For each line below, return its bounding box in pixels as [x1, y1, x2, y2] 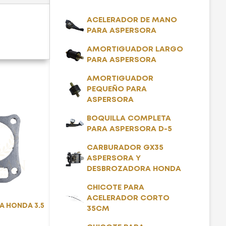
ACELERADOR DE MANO [86, 17, 177, 24]
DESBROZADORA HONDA [86, 165, 181, 173]
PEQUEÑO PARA [86, 86, 147, 93]
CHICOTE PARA [86, 184, 144, 192]
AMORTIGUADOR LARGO [86, 46, 183, 53]
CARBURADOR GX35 [86, 144, 163, 152]
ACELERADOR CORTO [86, 195, 169, 202]
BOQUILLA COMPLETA [86, 115, 171, 123]
